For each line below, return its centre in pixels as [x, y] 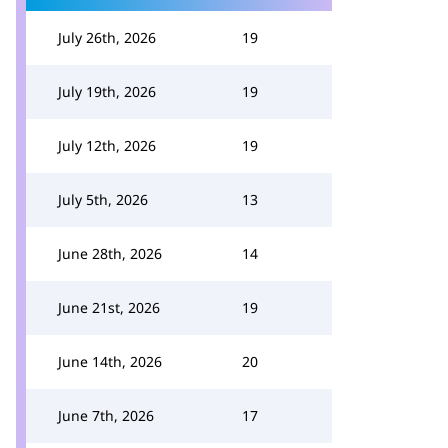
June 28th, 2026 [110, 253]
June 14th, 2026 [110, 361]
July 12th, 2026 [107, 145]
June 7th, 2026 [106, 415]
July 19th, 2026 [107, 91]
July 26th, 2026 [107, 37]
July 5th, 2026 [103, 199]
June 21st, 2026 [109, 307]
